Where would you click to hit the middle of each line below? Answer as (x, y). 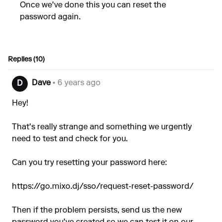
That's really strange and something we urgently (102, 127)
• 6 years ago (76, 83)
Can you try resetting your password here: (89, 163)
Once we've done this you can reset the (93, 5)
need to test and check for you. (70, 139)
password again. (50, 17)
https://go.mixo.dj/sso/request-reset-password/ (103, 187)
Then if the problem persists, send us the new (97, 211)
